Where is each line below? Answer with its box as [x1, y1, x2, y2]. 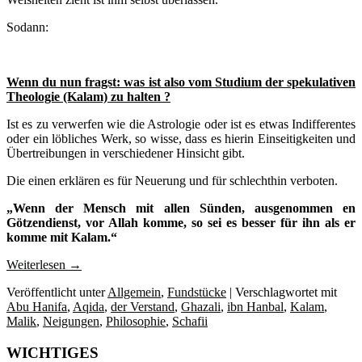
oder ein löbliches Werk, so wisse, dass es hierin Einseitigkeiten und [6, 132, 356, 146]
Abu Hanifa [6, 300, 67, 314]
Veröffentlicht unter [6, 285, 105, 300]
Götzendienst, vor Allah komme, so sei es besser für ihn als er [6, 216, 356, 230]
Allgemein [107, 285, 161, 300]
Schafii [172, 314, 208, 329]
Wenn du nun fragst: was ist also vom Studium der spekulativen [6, 75, 356, 90]
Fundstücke [167, 285, 226, 300]
